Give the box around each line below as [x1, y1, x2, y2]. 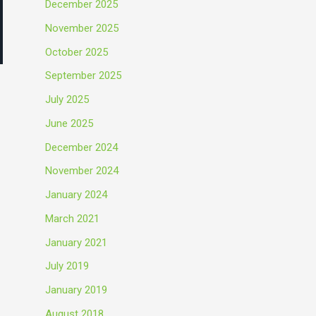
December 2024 [45, 140, 118, 154]
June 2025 [45, 116, 93, 130]
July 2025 [45, 93, 89, 106]
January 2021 [45, 236, 107, 249]
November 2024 [45, 164, 119, 178]
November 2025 [45, 21, 119, 35]
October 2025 [45, 45, 108, 59]
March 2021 [45, 212, 99, 225]
